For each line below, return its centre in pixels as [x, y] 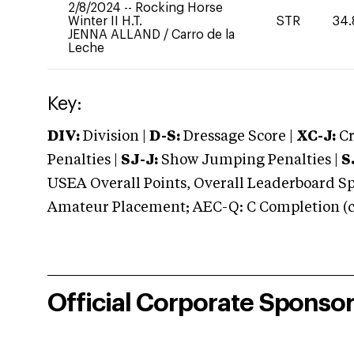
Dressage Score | [237, 137]
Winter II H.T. [105, 21]
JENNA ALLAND [116, 35]
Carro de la [203, 35]
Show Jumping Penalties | [250, 160]
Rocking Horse [179, 8]
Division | [115, 137]
